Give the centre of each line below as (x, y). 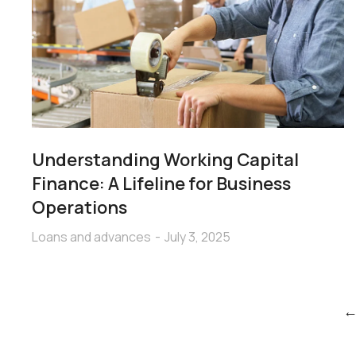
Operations (79, 207)
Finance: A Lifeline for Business (161, 183)
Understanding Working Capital (165, 159)
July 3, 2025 (197, 236)
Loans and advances (91, 236)
